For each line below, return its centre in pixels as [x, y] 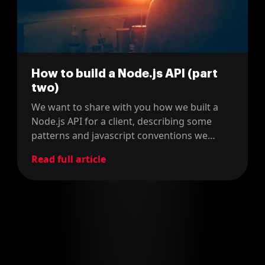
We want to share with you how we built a [125, 107]
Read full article [69, 159]
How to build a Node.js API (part [125, 74]
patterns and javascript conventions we [119, 136]
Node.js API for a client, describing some [122, 122]
